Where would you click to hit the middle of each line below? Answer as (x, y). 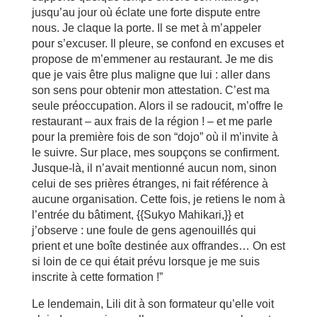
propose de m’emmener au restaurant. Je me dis (152, 59)
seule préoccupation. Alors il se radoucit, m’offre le (157, 106)
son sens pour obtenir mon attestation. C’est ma (150, 90)
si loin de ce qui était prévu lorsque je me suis (145, 261)
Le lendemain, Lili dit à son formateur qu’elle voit (152, 304)
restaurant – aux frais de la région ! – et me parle (152, 121)
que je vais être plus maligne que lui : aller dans (151, 75)
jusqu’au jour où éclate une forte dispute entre (146, 12)
